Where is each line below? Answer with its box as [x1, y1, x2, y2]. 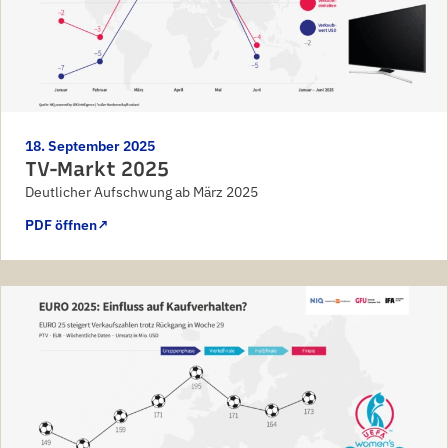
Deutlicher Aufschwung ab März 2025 [25, 182, 258, 201]
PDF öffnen [25, 215, 97, 234]
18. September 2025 [25, 136, 155, 155]
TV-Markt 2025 [25, 156, 169, 181]
